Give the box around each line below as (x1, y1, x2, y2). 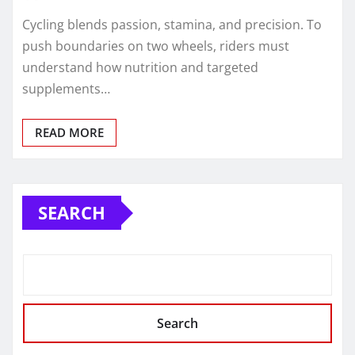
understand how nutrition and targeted (22, 59, 258, 77)
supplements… (22, 80, 110, 98)
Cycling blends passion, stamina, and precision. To (22, 16, 322, 34)
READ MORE (35, 124, 104, 141)
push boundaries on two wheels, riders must (22, 37, 289, 55)
